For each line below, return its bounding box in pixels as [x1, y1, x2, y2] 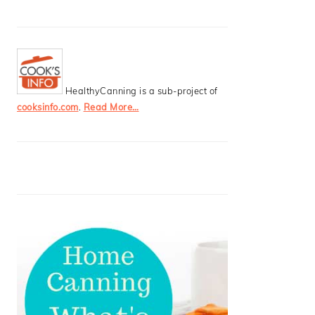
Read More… [83, 101, 139, 112]
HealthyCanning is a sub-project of [63, 85, 218, 96]
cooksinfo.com [17, 101, 79, 112]
